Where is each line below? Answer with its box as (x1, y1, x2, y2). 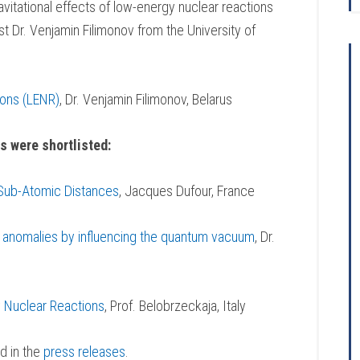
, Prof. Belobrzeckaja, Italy (104, 297, 246, 314)
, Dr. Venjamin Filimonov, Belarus (59, 91, 232, 108)
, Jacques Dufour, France (119, 182, 255, 199)
